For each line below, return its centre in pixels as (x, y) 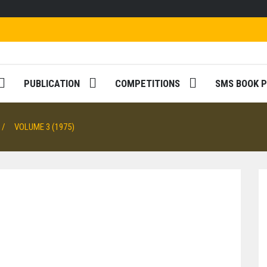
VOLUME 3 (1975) (44, 127)
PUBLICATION (52, 83)
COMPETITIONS (148, 83)
